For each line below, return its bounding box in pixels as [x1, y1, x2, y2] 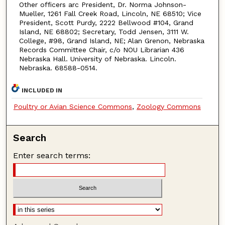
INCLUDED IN [22, 86, 63, 94]
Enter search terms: [13, 150, 91, 160]
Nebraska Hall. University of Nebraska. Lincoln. [19, 54, 176, 63]
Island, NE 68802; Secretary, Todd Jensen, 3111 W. [19, 27, 189, 36]
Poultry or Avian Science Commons [13, 102, 132, 110]
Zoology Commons [136, 102, 201, 110]
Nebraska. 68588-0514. [19, 63, 97, 72]
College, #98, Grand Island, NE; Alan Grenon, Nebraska [19, 36, 204, 45]
